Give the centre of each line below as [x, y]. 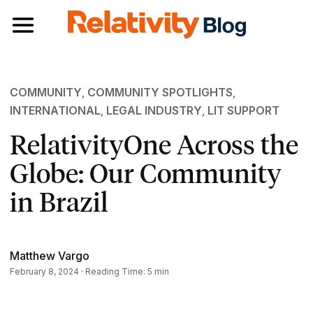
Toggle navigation [54, 17]
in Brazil [59, 202]
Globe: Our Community [145, 173]
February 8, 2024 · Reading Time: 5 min [89, 271]
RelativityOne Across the [154, 145]
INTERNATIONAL [55, 111]
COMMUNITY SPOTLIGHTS [160, 93]
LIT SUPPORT [243, 111]
